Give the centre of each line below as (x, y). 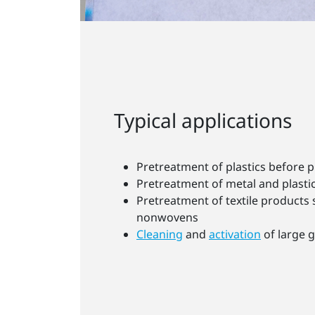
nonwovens (167, 217)
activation (235, 234)
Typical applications (203, 120)
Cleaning (160, 234)
